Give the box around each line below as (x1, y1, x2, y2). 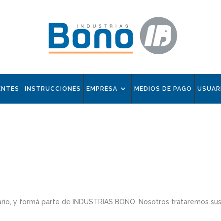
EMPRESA (86, 85, 117, 92)
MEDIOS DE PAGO (134, 85, 192, 92)
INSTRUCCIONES (25, 85, 81, 92)
